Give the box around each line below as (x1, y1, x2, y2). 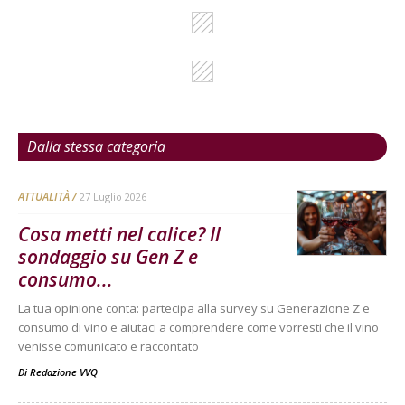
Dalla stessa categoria (27, 137, 165, 157)
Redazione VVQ (30, 365, 98, 380)
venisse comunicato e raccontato (18, 338, 199, 355)
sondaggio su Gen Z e (18, 244, 198, 270)
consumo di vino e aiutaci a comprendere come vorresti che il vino (18, 319, 379, 336)
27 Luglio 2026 (80, 190, 146, 204)
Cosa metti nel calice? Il (18, 221, 221, 248)
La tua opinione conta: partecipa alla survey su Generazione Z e (18, 300, 370, 317)
